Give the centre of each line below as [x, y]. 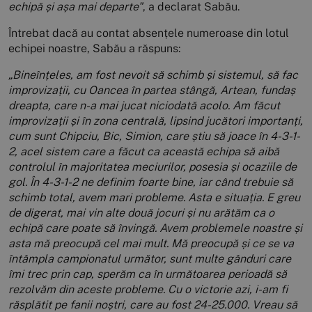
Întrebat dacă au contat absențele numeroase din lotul [149, 33]
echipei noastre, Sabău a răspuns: [94, 49]
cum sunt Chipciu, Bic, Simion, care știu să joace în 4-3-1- [154, 136]
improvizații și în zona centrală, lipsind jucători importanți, [156, 121]
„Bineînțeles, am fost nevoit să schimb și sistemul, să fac [153, 75]
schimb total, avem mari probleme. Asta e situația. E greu [154, 198]
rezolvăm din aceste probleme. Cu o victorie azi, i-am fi [148, 290]
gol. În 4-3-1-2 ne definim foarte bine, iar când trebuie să [151, 182]
